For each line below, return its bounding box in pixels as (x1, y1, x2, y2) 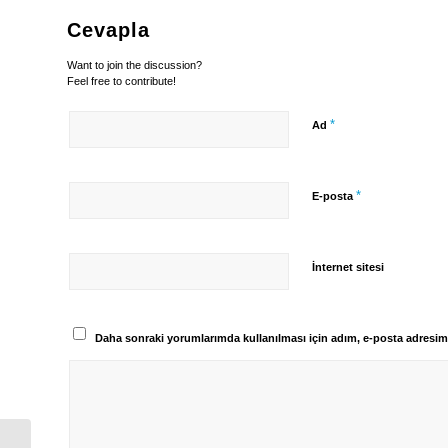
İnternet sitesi (312, 261, 384, 274)
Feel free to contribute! (67, 75, 176, 88)
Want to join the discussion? (67, 59, 202, 72)
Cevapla (67, 19, 150, 42)
